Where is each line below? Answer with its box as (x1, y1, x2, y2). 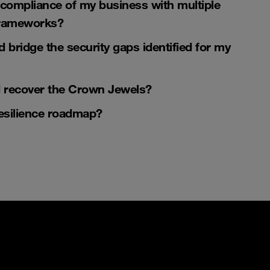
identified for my (139, 39, 230, 54)
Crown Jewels (68, 81, 145, 96)
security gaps (66, 39, 139, 54)
